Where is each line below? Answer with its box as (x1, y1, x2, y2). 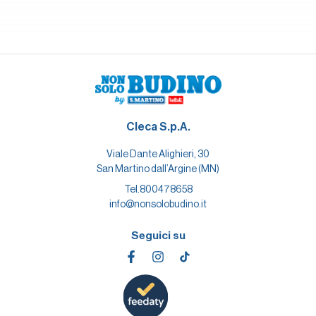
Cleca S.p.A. (126, 120, 190, 134)
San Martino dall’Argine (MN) (97, 163, 219, 175)
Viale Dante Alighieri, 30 (107, 148, 209, 160)
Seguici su (130, 229, 186, 243)
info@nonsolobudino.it (109, 198, 207, 210)
